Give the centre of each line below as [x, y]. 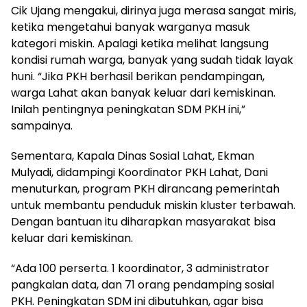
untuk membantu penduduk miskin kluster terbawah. [153, 205]
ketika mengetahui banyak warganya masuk [131, 27]
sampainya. [42, 125]
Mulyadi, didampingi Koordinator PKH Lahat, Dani [139, 172]
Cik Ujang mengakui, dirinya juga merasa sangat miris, [153, 10]
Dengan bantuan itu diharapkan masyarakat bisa [143, 221]
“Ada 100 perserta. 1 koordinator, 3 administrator [140, 268]
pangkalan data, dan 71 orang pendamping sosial [143, 284]
